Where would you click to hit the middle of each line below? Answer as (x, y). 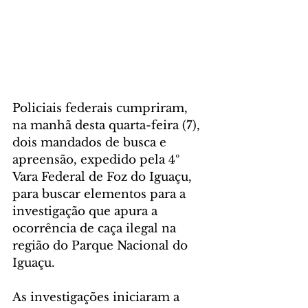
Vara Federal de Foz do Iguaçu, (104, 177)
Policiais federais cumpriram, (102, 109)
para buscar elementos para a (101, 195)
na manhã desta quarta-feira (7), (108, 126)
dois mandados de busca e (91, 143)
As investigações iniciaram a (98, 298)
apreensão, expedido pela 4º (98, 160)
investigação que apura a (87, 212)
